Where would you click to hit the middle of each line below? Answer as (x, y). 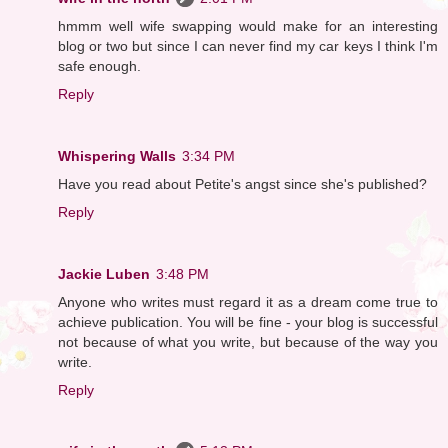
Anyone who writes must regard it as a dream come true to (248, 301)
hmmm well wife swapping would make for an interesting (248, 25)
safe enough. (99, 65)
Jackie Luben (104, 273)
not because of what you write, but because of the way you (248, 341)
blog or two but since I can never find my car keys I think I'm (248, 45)
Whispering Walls (117, 155)
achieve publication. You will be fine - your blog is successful (248, 321)
